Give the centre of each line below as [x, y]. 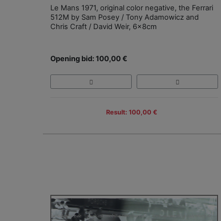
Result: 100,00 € [132, 112]
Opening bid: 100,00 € [89, 59]
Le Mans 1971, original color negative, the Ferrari [132, 8]
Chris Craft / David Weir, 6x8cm [104, 27]
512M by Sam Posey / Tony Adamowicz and [125, 18]
